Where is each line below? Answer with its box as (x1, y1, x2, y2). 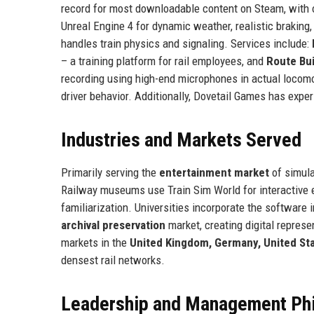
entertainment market (159, 165, 269, 179)
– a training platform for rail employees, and (61, 53, 266, 68)
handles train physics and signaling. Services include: (61, 36, 312, 50)
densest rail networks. (61, 252, 165, 267)
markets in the (61, 235, 130, 250)
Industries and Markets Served (61, 128, 301, 151)
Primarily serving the (61, 165, 159, 179)
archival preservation (61, 217, 165, 232)
